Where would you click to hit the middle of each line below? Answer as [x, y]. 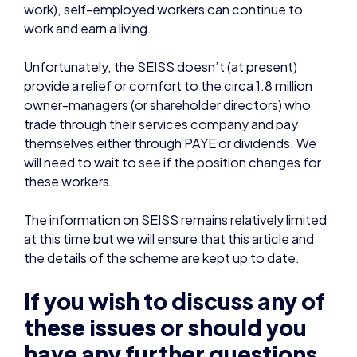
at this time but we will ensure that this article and [169, 164]
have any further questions [171, 278]
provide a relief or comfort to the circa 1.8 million [168, 11]
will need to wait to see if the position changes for [173, 88]
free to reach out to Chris [160, 331]
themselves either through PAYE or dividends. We [170, 69]
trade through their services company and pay [161, 49]
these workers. [69, 107]
